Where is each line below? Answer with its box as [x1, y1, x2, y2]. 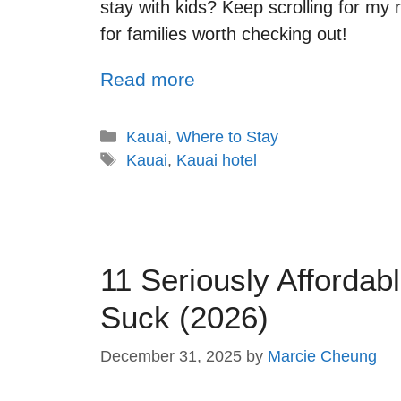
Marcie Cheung [268, 346, 377, 365]
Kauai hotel [175, 150, 257, 169]
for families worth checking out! [100, 24, 347, 45]
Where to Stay [175, 127, 278, 146]
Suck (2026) [100, 299, 269, 335]
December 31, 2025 [100, 346, 242, 365]
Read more [100, 69, 195, 90]
